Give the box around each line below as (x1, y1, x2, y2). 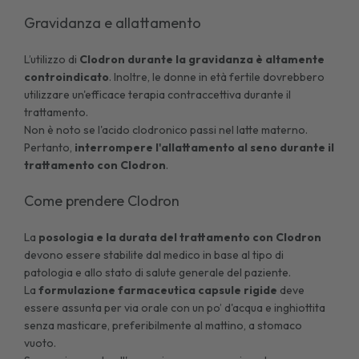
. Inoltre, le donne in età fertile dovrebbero (109, 69, 325, 84)
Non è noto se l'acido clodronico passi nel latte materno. (24, 122, 309, 137)
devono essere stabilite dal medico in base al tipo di (24, 247, 284, 262)
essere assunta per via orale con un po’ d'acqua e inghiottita (24, 300, 326, 315)
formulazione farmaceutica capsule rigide (38, 282, 280, 297)
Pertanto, (24, 139, 75, 155)
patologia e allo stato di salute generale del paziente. (24, 264, 292, 280)
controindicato (24, 69, 110, 84)
